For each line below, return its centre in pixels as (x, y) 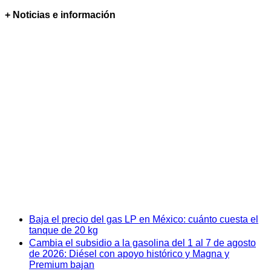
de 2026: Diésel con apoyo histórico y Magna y (129, 253)
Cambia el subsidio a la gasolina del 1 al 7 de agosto (142, 243)
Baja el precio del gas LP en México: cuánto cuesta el (144, 219)
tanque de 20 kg (64, 230)
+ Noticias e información (60, 15)
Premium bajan (62, 264)
